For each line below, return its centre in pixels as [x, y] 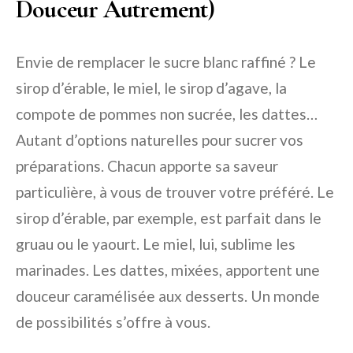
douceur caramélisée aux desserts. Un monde [168, 295]
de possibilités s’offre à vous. [113, 321]
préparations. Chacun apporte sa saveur [147, 165]
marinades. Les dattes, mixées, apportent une [168, 269]
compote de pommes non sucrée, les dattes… [167, 113]
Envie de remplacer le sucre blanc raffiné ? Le [166, 61]
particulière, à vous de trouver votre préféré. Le [175, 191]
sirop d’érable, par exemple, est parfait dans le [169, 217]
